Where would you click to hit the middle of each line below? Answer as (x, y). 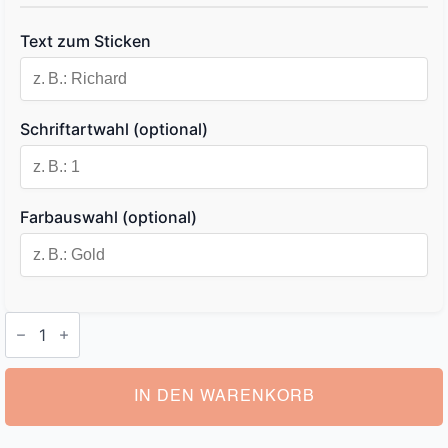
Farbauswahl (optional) (108, 216)
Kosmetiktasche (65, 318)
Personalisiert (57, 350)
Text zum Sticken (85, 40)
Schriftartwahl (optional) (114, 128)
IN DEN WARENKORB (224, 396)
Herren (30, 334)
